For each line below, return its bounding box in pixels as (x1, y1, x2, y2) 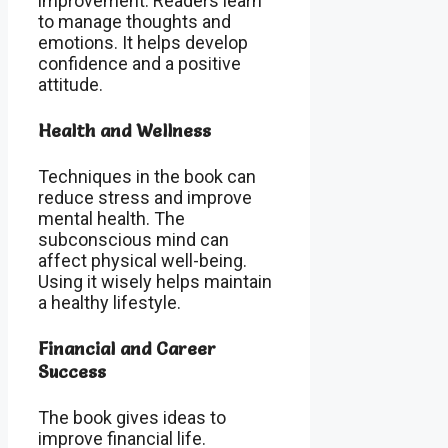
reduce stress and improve (38, 187, 252, 209)
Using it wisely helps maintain (38, 271, 272, 293)
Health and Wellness (38, 119, 211, 143)
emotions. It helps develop (38, 32, 248, 54)
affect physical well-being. (38, 250, 247, 272)
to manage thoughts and (38, 11, 231, 33)
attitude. (38, 74, 103, 96)
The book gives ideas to (38, 407, 226, 429)
